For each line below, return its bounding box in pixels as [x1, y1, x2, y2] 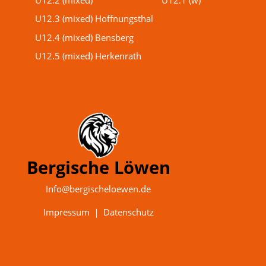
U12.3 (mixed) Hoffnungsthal [34, 12, 153, 25]
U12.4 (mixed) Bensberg [34, 31, 134, 43]
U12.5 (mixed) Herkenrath [34, 50, 141, 62]
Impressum [43, 206, 90, 218]
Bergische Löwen [26, 156, 170, 179]
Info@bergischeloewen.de [46, 183, 151, 195]
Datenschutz [103, 206, 154, 218]
